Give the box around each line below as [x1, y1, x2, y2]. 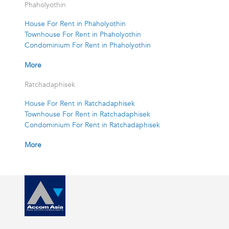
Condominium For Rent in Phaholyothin [25, 40, 151, 51]
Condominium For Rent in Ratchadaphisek [25, 120, 160, 130]
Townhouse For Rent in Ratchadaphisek [25, 109, 150, 120]
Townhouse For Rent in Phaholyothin [25, 30, 141, 40]
